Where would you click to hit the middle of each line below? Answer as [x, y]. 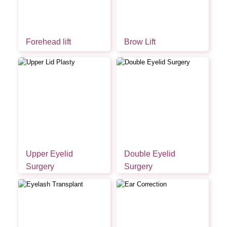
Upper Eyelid [49, 154]
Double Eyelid [149, 154]
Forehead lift [48, 42]
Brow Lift [140, 42]
